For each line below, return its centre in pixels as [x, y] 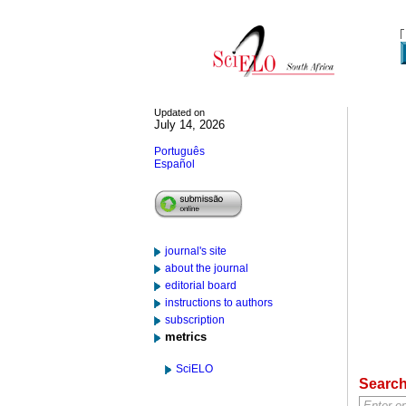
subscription [195, 320]
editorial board [201, 285]
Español [174, 164]
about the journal [207, 268]
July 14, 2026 [189, 125]
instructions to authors [219, 303]
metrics [186, 337]
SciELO [194, 369]
